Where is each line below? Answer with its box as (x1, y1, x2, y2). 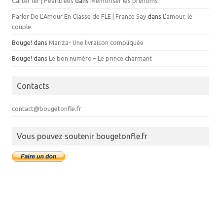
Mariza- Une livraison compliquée (49, 38, 144, 46)
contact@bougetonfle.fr (12, 105, 81, 112)
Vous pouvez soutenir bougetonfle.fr (17, 131, 147, 141)
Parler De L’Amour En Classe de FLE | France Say (12, 12, 146, 20)
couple (12, 23, 31, 30)
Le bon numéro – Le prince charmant (49, 54, 152, 62)
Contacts (17, 81, 49, 90)
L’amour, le (163, 12, 192, 20)
